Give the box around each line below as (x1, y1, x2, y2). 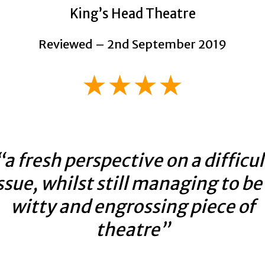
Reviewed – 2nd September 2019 (38, 37, 227, 51)
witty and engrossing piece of (10, 195, 255, 218)
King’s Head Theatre (69, 5, 196, 22)
